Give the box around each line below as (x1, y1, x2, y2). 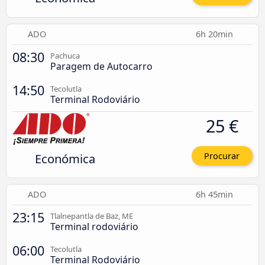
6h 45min (196, 189, 235, 201)
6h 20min (196, 28, 235, 40)
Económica (34, 150, 95, 167)
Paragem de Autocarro (50, 59, 153, 73)
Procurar (204, 150, 240, 161)
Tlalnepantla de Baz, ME (50, 211, 133, 222)
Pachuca (50, 50, 80, 61)
